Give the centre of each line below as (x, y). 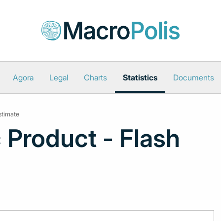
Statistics (140, 77)
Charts (95, 77)
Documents (193, 77)
